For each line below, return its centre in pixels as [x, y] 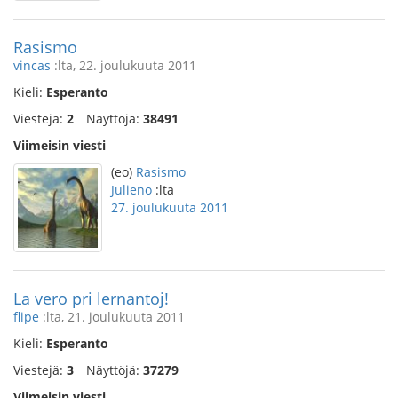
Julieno [131, 190]
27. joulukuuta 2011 [170, 207]
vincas [32, 65]
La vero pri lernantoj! [91, 298]
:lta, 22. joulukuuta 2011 [123, 65]
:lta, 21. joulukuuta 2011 [112, 317]
